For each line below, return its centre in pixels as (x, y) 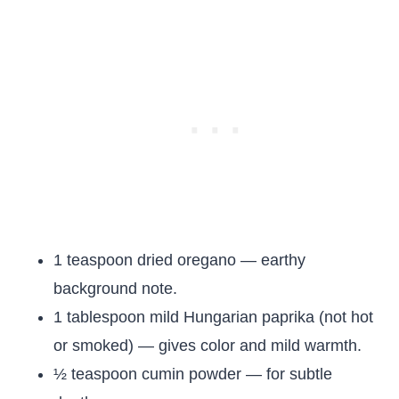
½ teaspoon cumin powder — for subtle (193, 374)
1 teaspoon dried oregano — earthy (179, 260)
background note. (115, 289)
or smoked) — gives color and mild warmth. (208, 346)
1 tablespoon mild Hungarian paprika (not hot (213, 317)
